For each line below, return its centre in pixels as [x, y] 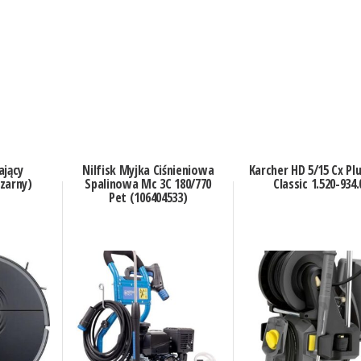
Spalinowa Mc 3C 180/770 [148, 184]
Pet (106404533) [148, 198]
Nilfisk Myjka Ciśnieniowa [148, 170]
